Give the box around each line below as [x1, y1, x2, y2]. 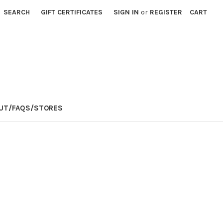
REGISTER [150, 8, 183, 16]
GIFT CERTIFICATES [41, 8, 103, 16]
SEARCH [3, 8, 30, 16]
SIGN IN [113, 8, 139, 16]
